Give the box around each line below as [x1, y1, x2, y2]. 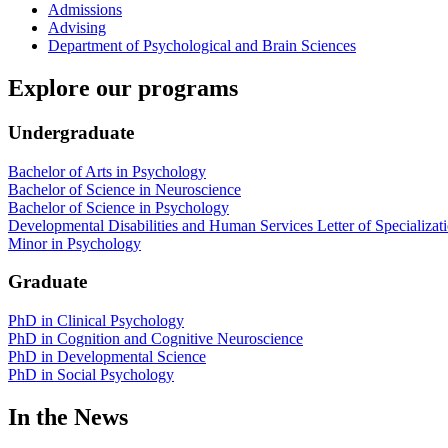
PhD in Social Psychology [8, 366, 174, 384]
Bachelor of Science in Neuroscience [8, 180, 241, 198]
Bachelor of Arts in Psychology [8, 162, 206, 180]
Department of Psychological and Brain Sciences [48, 37, 356, 55]
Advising [48, 19, 106, 37]
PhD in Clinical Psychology [8, 312, 184, 330]
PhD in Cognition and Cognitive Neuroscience [8, 330, 303, 348]
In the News [8, 404, 128, 431]
